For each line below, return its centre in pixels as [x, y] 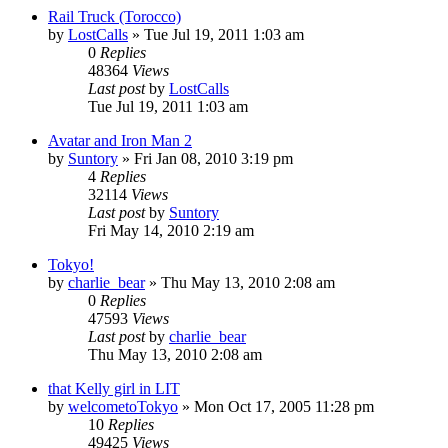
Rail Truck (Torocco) [114, 16]
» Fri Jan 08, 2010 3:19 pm [205, 158]
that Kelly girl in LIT [114, 388]
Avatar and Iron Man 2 [120, 140]
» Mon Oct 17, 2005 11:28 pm [276, 406]
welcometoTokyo [123, 406]
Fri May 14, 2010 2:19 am [171, 230]
